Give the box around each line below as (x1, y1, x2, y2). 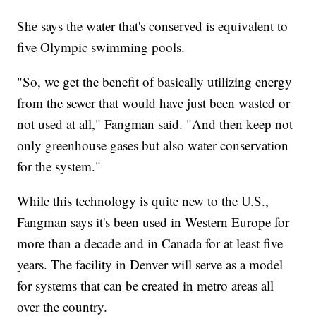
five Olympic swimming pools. (17, 37, 186, 56)
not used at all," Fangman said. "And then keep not (17, 114, 293, 133)
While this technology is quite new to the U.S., (17, 191, 269, 209)
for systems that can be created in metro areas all (17, 276, 274, 294)
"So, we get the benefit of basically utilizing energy (17, 72, 293, 90)
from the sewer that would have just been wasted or (17, 93, 291, 111)
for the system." (17, 157, 102, 175)
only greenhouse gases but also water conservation (17, 135, 289, 154)
